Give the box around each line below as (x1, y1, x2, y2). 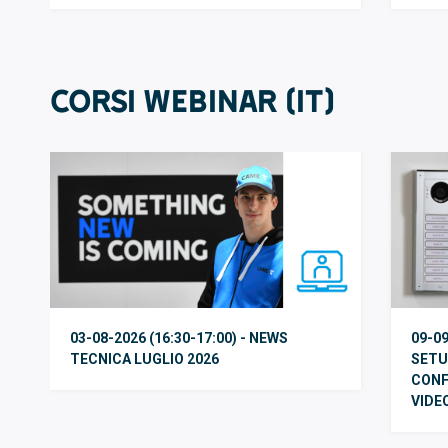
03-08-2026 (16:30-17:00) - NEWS (69, 329, 288, 346)
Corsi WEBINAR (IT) (50, 82, 335, 120)
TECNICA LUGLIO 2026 (69, 350, 219, 367)
